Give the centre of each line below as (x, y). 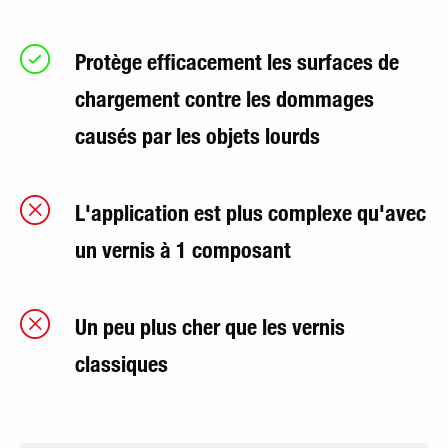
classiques (121, 364)
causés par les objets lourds (197, 136)
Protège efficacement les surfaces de (237, 62)
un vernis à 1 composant (183, 250)
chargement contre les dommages (224, 99)
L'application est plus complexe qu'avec (250, 213)
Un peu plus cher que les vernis (210, 327)
